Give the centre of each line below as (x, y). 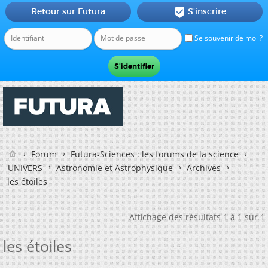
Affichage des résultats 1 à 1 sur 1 (197, 217)
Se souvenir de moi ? (228, 38)
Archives (204, 168)
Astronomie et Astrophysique (115, 168)
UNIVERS (25, 168)
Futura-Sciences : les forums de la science (155, 154)
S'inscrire (207, 11)
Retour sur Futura (68, 11)
